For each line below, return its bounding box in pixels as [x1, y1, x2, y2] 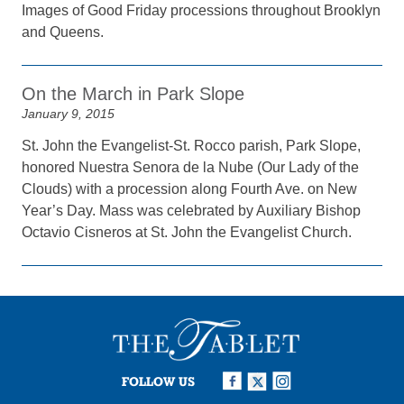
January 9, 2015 [22, 106, 115, 121]
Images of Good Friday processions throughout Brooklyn [22, 3, 381, 18]
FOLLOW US [122, 373, 195, 389]
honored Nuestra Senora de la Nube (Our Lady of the [22, 160, 360, 175]
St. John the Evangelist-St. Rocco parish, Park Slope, [22, 138, 362, 153]
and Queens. [22, 24, 105, 40]
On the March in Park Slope [22, 84, 245, 104]
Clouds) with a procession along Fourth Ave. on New [22, 181, 358, 197]
